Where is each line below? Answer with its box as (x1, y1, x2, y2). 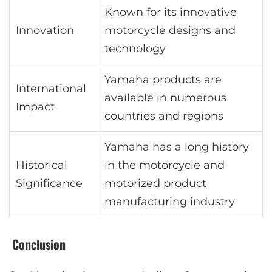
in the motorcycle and (104, 158, 225, 172)
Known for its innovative (104, 5, 237, 19)
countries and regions (104, 109, 223, 123)
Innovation (16, 24, 74, 38)
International (16, 82, 86, 96)
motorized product (104, 177, 206, 191)
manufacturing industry (104, 195, 235, 209)
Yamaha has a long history (104, 140, 249, 154)
